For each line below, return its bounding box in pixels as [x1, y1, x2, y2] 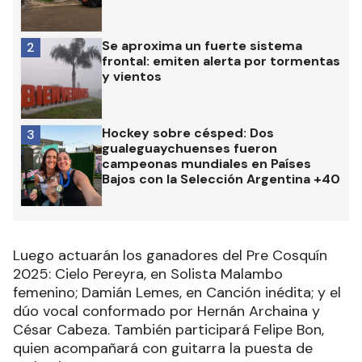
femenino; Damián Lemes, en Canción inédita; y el [13, 282, 341, 302]
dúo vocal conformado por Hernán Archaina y [13, 301, 320, 321]
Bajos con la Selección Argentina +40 [102, 170, 340, 187]
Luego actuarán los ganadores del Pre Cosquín [13, 245, 327, 265]
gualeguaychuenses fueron [102, 139, 277, 157]
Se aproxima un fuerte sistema [102, 36, 302, 54]
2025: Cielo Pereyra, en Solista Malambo [13, 263, 283, 284]
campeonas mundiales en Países [102, 154, 311, 172]
